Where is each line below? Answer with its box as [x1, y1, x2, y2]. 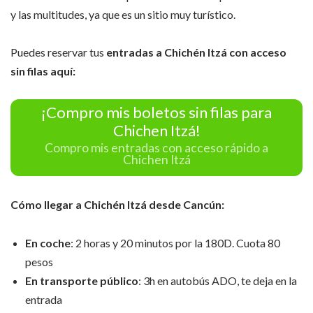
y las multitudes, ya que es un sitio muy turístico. [10, 7, 235, 21]
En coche [25, 235, 71, 249]
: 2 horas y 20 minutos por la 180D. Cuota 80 [71, 235, 280, 249]
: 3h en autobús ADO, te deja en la [138, 273, 297, 287]
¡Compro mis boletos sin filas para [41, 102, 272, 122]
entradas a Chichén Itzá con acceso [106, 45, 286, 59]
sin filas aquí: [10, 64, 75, 78]
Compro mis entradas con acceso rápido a [45, 140, 268, 156]
